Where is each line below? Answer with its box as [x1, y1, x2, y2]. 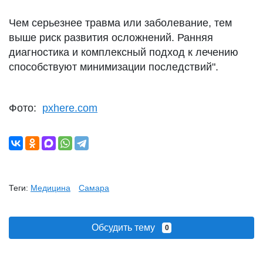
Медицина [31, 183, 70, 193]
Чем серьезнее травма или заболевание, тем [9, 17, 232, 29]
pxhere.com [42, 102, 97, 114]
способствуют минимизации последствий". [9, 61, 218, 73]
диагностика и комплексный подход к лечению [9, 46, 238, 58]
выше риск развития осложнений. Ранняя [9, 32, 213, 43]
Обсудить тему [91, 222, 162, 232]
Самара [79, 183, 109, 193]
